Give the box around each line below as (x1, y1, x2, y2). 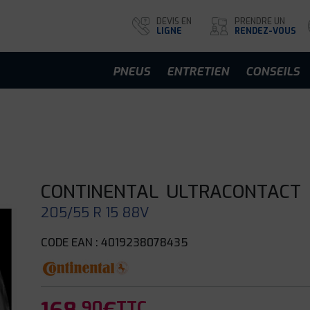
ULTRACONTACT (166, 180, 302, 204)
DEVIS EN (156, 15, 192, 27)
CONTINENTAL (41, 180, 159, 204)
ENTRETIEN (167, 64, 229, 79)
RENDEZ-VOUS (235, 25, 296, 37)
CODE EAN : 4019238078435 (41, 235, 189, 250)
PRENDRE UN (235, 15, 285, 27)
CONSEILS (246, 64, 300, 79)
